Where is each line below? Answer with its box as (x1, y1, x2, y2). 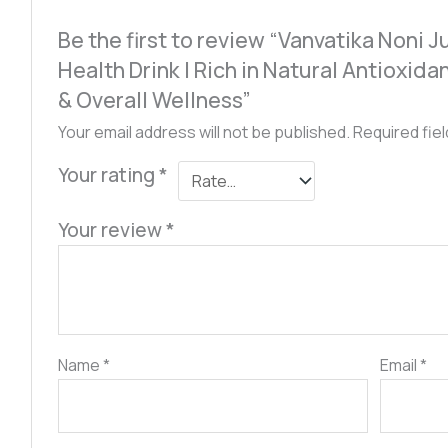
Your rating (58, 161, 160, 188)
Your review (58, 216, 167, 243)
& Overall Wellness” (58, 84, 252, 114)
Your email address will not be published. (58, 120, 351, 143)
